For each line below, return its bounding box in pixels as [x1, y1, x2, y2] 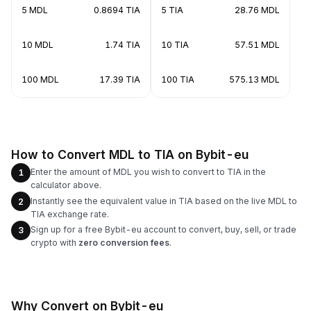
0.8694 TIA [94, 4, 140, 15]
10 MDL [22, 39, 53, 50]
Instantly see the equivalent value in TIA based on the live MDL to [31, 195, 297, 206]
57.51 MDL [235, 39, 280, 50]
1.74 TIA [105, 39, 140, 50]
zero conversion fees [78, 237, 169, 248]
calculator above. [31, 180, 101, 190]
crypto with [31, 237, 78, 248]
